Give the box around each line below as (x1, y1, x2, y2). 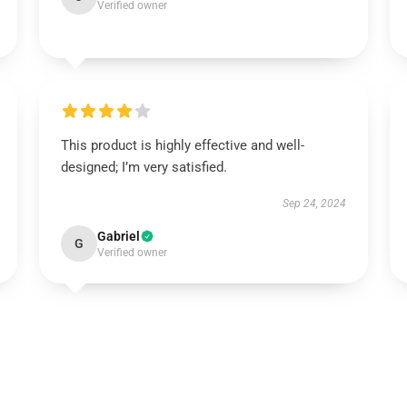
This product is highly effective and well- (60, 137, 304, 154)
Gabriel (96, 229, 140, 243)
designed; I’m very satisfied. (60, 159, 227, 175)
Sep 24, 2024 (283, 197, 347, 210)
